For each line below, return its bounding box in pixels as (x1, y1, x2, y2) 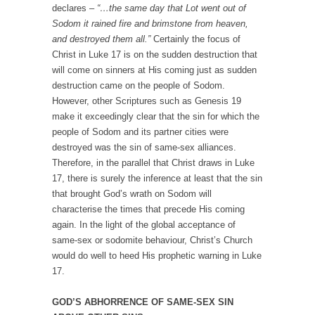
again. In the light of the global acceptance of (52, 219, 236, 231)
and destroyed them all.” (52, 34, 150, 45)
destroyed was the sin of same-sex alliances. (52, 142, 236, 153)
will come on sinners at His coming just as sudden (52, 65, 257, 76)
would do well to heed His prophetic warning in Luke (52, 250, 262, 262)
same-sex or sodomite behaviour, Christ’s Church (52, 235, 252, 246)
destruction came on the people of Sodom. (52, 80, 225, 91)
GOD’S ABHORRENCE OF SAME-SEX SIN (52, 297, 233, 308)
